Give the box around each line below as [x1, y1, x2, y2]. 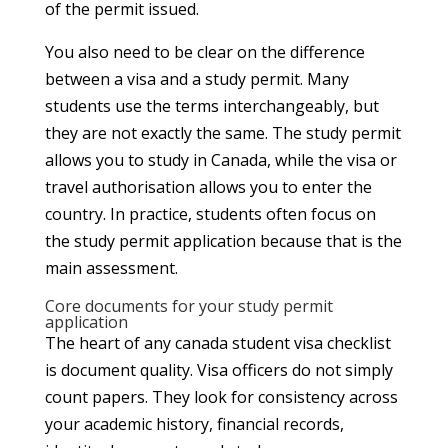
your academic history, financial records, [44, 412, 344, 435]
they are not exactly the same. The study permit [44, 121, 401, 144]
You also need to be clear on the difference [44, 40, 365, 63]
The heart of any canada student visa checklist [44, 331, 391, 354]
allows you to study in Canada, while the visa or [44, 148, 397, 171]
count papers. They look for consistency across [44, 385, 398, 408]
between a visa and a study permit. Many [44, 67, 349, 90]
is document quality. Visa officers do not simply [44, 358, 393, 381]
